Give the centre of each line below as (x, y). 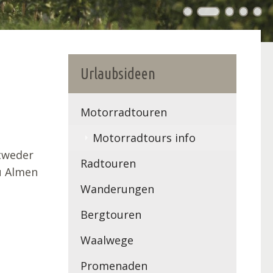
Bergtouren (111, 214)
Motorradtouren (124, 112)
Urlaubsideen (118, 73)
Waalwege (107, 240)
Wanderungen (117, 189)
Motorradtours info (144, 137)
